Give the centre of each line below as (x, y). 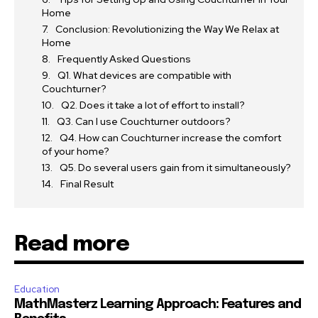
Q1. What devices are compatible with (144, 75)
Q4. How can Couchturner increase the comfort (170, 137)
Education (37, 289)
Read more (72, 244)
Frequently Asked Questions (124, 59)
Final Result (87, 183)
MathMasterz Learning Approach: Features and (158, 304)
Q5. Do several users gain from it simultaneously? (175, 167)
